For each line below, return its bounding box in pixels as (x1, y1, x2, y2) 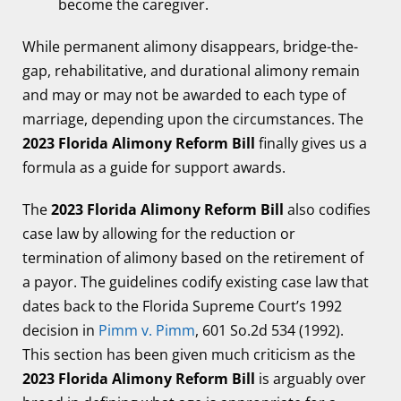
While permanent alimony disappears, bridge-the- (22, 37, 358, 56)
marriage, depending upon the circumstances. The (22, 109, 363, 129)
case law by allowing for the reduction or (22, 224, 295, 243)
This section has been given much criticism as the (22, 345, 355, 364)
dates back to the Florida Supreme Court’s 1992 (22, 296, 342, 316)
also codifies (287, 200, 371, 219)
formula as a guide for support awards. (22, 158, 286, 177)
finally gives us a (259, 133, 367, 153)
